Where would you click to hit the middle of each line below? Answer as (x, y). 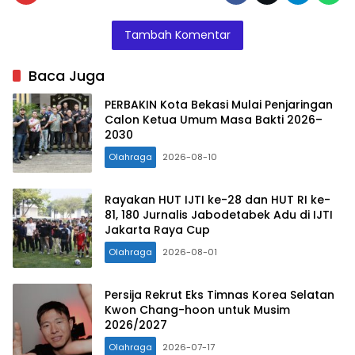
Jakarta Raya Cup (157, 230)
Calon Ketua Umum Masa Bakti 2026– (214, 120)
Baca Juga (67, 75)
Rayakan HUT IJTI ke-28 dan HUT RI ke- (218, 200)
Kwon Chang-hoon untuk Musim (197, 310)
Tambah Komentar (177, 34)
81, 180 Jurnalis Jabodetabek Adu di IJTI (219, 215)
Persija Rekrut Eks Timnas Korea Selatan (219, 295)
